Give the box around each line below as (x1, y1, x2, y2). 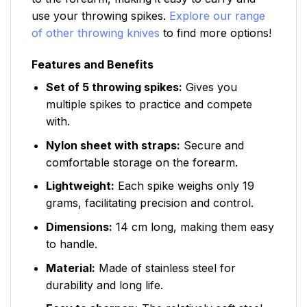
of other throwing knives (32, 26, 160, 40)
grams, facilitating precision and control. (45, 196, 254, 210)
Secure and (180, 138, 244, 152)
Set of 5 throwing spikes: (45, 80, 182, 95)
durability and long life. (45, 278, 163, 292)
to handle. (45, 237, 97, 251)
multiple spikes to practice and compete (45, 97, 252, 112)
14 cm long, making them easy (112, 220, 274, 234)
